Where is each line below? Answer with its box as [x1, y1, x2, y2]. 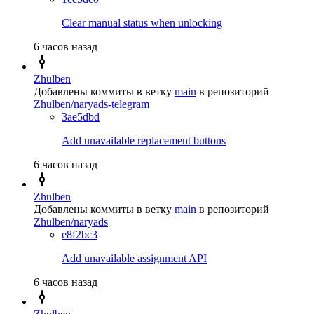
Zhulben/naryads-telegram [34, 97, 149, 110]
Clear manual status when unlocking [62, 16, 222, 29]
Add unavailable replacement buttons [62, 134, 226, 146]
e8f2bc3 [62, 228, 97, 240]
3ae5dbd [62, 110, 100, 123]
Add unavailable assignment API [62, 252, 207, 264]
